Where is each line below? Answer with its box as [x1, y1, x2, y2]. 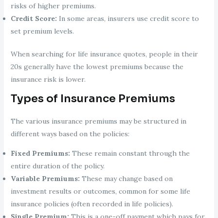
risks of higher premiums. [10, 1, 96, 11]
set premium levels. [10, 27, 74, 36]
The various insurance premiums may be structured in [10, 117, 186, 126]
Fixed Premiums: [10, 149, 70, 158]
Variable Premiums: [10, 174, 80, 183]
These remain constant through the [70, 149, 190, 158]
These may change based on [79, 174, 173, 183]
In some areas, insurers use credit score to [56, 14, 199, 23]
